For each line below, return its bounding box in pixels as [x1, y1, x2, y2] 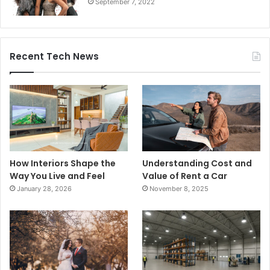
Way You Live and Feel [10, 169, 105, 182]
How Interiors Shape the [10, 157, 116, 169]
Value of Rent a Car [142, 169, 228, 182]
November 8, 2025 [149, 184, 209, 193]
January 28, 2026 [17, 184, 72, 193]
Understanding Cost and [142, 157, 253, 169]
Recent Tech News [10, 49, 99, 63]
